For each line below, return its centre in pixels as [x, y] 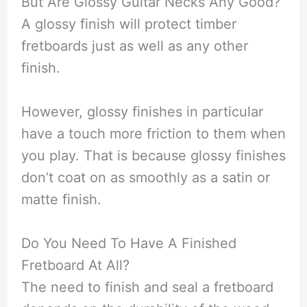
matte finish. [61, 200]
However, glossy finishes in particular [142, 112]
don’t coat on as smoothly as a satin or [145, 178]
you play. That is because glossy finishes [153, 156]
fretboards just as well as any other [134, 46]
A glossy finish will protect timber [128, 24]
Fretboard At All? [75, 266]
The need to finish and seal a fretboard [147, 287]
